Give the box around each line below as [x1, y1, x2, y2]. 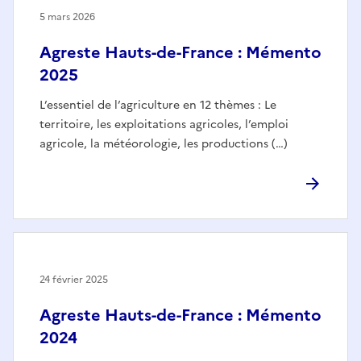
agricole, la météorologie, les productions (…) [39, 135, 288, 153]
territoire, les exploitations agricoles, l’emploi [39, 116, 288, 134]
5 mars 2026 [39, 10, 95, 25]
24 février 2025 [39, 272, 108, 288]
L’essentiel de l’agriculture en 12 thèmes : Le [39, 97, 276, 114]
